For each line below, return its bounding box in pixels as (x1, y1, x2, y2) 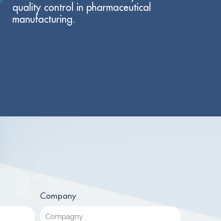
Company (40, 191, 76, 200)
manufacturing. (12, 14, 75, 25)
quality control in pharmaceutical (12, 2, 151, 13)
